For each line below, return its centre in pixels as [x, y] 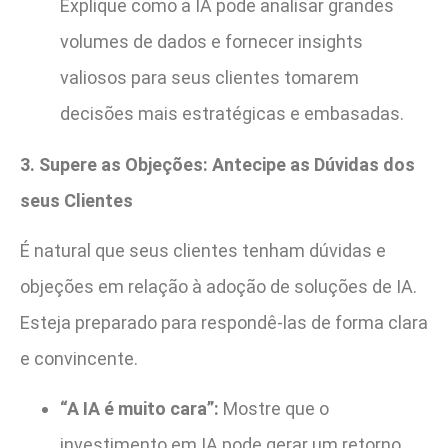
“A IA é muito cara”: [139, 409]
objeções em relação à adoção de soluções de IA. [218, 286]
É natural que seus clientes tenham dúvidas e [203, 250]
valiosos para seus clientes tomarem [209, 78]
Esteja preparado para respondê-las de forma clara [224, 322]
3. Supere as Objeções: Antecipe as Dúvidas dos [217, 164]
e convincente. [79, 358]
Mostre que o [274, 409]
